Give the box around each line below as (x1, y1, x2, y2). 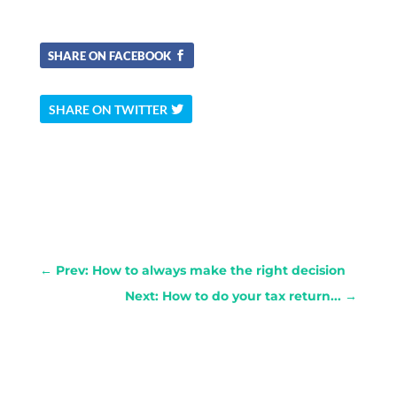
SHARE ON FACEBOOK (47, 48, 171, 63)
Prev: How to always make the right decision (55, 261, 346, 278)
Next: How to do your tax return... (125, 287, 342, 304)
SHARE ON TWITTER (48, 101, 167, 117)
